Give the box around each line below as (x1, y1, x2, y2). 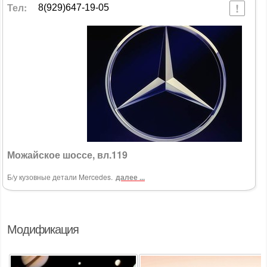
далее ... (116, 172, 145, 183)
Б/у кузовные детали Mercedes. (7, 172, 113, 182)
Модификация (7, 223, 79, 237)
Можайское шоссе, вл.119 (7, 148, 128, 162)
